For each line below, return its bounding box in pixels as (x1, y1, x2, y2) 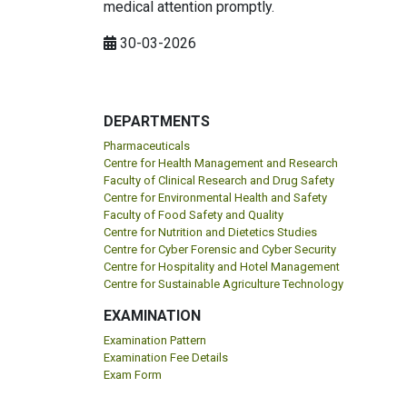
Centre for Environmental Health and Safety (104, 191, 327, 205)
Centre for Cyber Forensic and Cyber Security (104, 243, 336, 257)
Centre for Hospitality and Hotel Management (104, 260, 340, 274)
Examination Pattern (104, 333, 206, 348)
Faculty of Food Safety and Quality (104, 208, 283, 223)
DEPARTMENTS (104, 113, 210, 131)
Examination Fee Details (104, 351, 228, 365)
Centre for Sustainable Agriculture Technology (104, 277, 343, 292)
